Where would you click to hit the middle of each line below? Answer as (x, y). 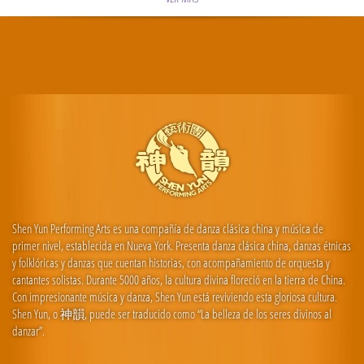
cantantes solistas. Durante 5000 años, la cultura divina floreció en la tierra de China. (179, 280)
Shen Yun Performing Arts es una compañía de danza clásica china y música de (168, 229)
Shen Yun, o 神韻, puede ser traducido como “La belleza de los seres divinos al (172, 314)
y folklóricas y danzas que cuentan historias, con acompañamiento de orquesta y (171, 263)
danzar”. (28, 331)
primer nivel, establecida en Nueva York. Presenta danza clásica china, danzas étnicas (182, 246)
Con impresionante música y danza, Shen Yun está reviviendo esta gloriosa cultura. (175, 297)
